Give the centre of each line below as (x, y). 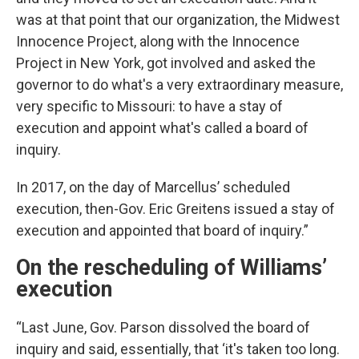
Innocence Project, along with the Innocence (158, 41)
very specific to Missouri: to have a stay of (149, 106)
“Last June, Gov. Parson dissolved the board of (163, 327)
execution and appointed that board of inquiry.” (162, 230)
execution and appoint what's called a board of (162, 128)
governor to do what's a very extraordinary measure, (179, 85)
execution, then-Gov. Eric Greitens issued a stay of (175, 209)
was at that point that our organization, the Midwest (178, 20)
